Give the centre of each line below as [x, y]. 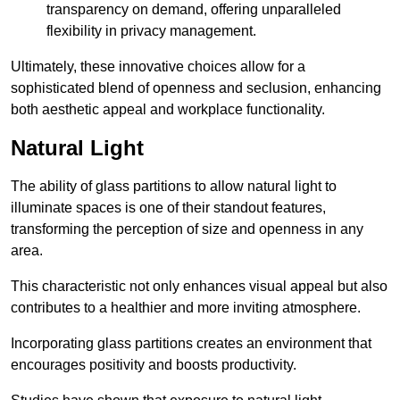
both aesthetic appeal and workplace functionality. [168, 110]
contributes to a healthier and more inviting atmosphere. [186, 308]
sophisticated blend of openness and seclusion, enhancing [196, 88]
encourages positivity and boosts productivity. [154, 365]
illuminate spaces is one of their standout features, [168, 208]
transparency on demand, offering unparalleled [194, 10]
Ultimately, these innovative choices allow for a [158, 67]
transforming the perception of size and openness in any [187, 229]
